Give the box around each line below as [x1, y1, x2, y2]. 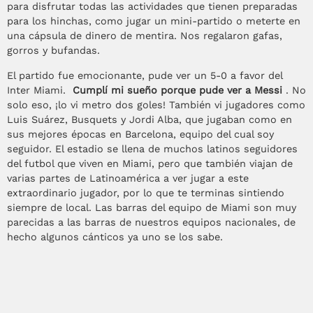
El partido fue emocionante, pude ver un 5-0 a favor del [7, 69, 282, 81]
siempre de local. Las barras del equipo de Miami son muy [7, 201, 296, 213]
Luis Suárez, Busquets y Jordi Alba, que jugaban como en [7, 113, 292, 125]
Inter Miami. [7, 84, 73, 96]
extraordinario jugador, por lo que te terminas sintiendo [7, 187, 284, 198]
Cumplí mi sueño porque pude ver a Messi [73, 84, 282, 96]
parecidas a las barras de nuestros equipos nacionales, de [7, 216, 296, 228]
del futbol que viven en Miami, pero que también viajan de [7, 157, 293, 169]
